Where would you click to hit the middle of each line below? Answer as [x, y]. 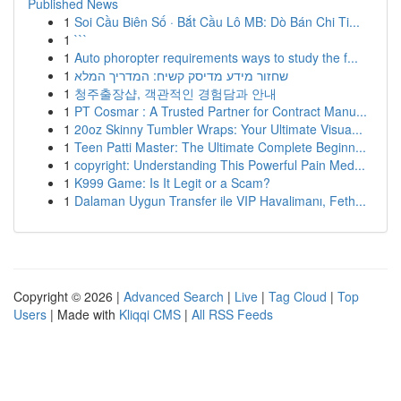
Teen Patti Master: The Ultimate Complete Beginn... [220, 147]
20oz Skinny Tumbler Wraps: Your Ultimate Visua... [218, 129]
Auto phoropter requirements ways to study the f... [216, 57]
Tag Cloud [298, 296]
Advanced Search [174, 296]
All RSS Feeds [232, 314]
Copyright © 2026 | [68, 296]
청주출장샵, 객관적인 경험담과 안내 [175, 93]
